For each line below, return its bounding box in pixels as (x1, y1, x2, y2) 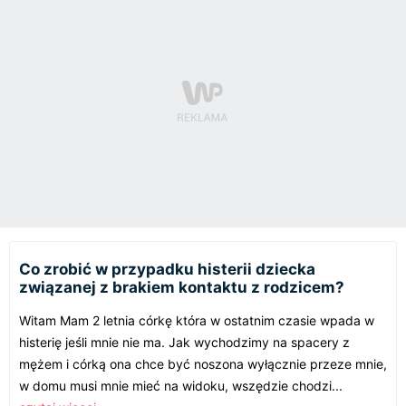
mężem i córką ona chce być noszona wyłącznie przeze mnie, (19, 355, 387, 372)
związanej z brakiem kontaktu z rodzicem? (19, 277, 344, 296)
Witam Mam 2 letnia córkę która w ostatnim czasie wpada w (19, 312, 374, 328)
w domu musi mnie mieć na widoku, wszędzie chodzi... (19, 377, 343, 393)
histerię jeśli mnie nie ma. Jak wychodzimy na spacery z (19, 333, 350, 350)
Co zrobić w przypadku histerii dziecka (19, 259, 315, 278)
